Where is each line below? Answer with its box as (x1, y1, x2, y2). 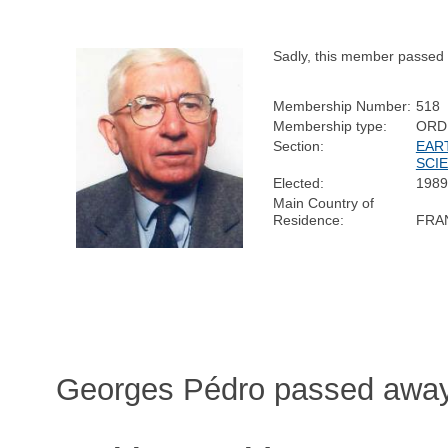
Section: (272, 137, 324, 154)
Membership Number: (272, 97, 411, 114)
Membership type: (272, 117, 387, 134)
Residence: (272, 211, 344, 228)
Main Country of (272, 194, 374, 211)
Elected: (272, 174, 324, 191)
